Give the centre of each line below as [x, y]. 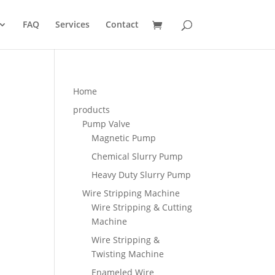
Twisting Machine [128, 254]
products [92, 110]
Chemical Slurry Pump [137, 156]
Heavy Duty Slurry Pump [141, 175]
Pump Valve [107, 124]
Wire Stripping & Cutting [142, 207]
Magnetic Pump [124, 138]
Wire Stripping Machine [131, 193]
